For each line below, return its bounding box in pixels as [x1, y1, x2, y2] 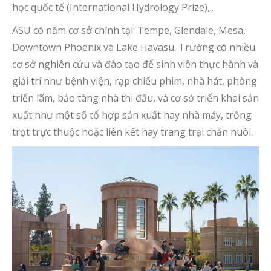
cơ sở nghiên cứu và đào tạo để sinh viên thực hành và [12, 57, 258, 71]
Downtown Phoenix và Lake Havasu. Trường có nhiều [12, 41, 255, 54]
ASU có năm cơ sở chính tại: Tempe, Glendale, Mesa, [12, 24, 246, 37]
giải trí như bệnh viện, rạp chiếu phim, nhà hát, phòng [12, 74, 257, 88]
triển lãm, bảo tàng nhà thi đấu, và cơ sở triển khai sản [12, 91, 259, 105]
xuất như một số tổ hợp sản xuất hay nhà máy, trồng [12, 108, 252, 122]
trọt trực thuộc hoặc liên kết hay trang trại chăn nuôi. [12, 125, 253, 139]
